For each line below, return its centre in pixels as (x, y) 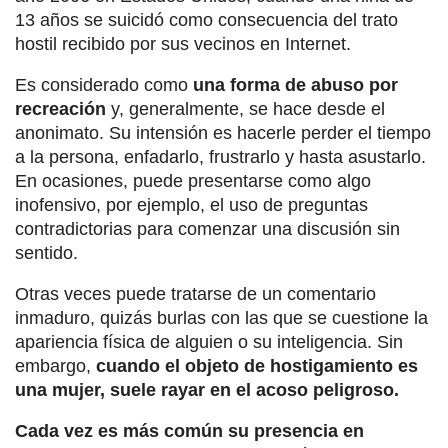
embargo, (55, 366)
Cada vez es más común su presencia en (189, 431)
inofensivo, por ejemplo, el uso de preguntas (191, 205)
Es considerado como (104, 85)
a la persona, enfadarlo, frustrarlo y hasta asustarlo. (220, 157)
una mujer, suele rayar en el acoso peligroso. (207, 390)
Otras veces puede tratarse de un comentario (195, 294)
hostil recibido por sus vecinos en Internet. (183, 44)
